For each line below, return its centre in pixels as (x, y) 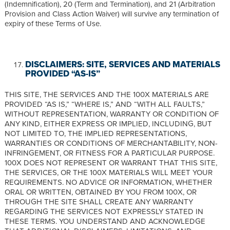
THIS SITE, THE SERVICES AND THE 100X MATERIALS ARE (107, 94)
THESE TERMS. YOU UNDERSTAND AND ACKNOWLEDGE (105, 221)
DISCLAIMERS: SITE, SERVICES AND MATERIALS (123, 64)
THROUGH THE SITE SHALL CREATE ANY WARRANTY (99, 201)
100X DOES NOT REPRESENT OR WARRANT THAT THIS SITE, (111, 162)
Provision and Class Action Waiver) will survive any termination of (112, 13)
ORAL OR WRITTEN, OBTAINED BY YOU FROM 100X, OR (101, 191)
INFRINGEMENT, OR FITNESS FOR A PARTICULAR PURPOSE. (110, 152)
